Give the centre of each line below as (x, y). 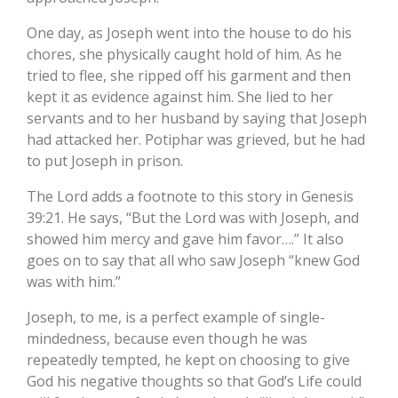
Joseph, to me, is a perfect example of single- (176, 318)
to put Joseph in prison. (105, 161)
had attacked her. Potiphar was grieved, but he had (196, 140)
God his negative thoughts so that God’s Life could (194, 382)
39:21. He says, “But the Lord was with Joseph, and (193, 218)
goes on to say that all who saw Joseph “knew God (193, 261)
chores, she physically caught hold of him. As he (184, 55)
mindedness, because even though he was (167, 339)
